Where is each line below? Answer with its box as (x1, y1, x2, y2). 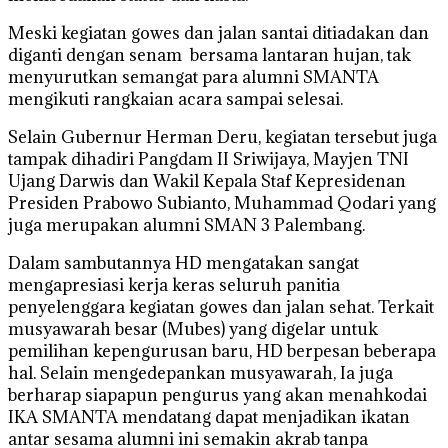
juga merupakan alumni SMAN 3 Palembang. (8, 213, 365, 236)
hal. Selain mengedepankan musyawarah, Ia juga (8, 361, 393, 384)
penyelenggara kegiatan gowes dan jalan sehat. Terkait (8, 295, 434, 318)
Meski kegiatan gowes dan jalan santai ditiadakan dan (8, 21, 429, 44)
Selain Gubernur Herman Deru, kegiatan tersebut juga (8, 125, 437, 148)
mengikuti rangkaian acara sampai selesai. (8, 87, 343, 110)
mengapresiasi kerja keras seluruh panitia (8, 273, 340, 296)
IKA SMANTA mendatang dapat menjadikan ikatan (8, 405, 410, 428)
